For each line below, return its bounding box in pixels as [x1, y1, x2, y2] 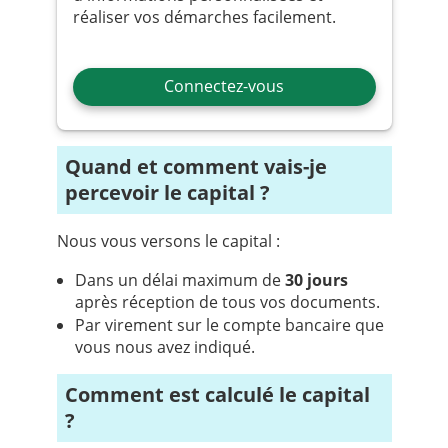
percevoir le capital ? [64, 179, 270, 207]
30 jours [284, 269, 348, 292]
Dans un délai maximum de [74, 269, 285, 292]
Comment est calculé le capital [64, 381, 78, 409]
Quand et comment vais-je [64, 153, 81, 181]
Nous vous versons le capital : [56, 230, 280, 253]
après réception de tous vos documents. [74, 291, 380, 314]
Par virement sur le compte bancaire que [74, 314, 384, 337]
